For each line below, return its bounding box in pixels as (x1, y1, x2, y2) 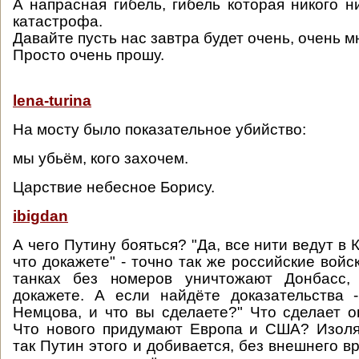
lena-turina (13, 92, 91, 109)
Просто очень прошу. (13, 46, 164, 63)
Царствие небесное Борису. (13, 179, 215, 196)
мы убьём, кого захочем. (13, 150, 188, 167)
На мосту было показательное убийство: (13, 121, 306, 138)
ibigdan (13, 208, 68, 224)
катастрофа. (13, 13, 103, 30)
